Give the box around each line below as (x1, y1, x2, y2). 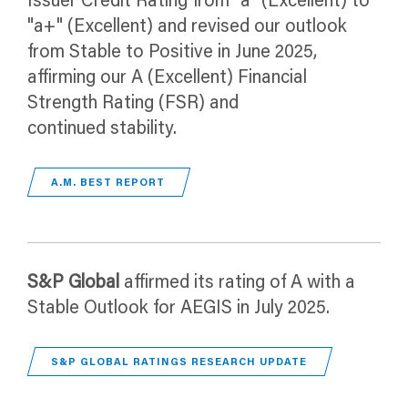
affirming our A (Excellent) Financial (27, 68, 307, 87)
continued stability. (27, 119, 177, 138)
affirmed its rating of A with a (124, 273, 355, 292)
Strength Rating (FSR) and (27, 94, 239, 113)
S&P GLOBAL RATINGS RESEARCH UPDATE (51, 357, 308, 368)
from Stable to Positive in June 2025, (27, 43, 317, 62)
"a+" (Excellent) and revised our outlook (27, 17, 347, 36)
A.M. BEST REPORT (51, 178, 166, 189)
